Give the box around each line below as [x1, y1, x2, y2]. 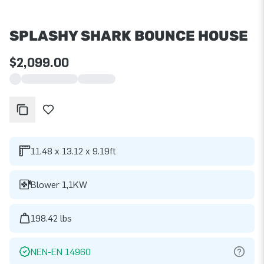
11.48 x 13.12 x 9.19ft [31, 145, 116, 157]
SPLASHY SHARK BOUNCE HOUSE [9, 27, 248, 44]
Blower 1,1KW [31, 179, 87, 190]
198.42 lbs [31, 212, 72, 224]
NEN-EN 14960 [31, 246, 91, 258]
